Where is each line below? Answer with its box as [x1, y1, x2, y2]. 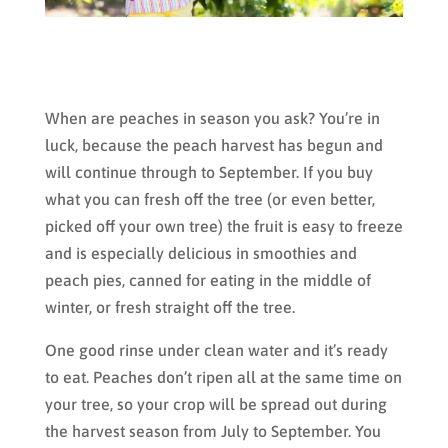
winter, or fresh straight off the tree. [44, 297, 295, 316]
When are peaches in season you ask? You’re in [44, 108, 380, 127]
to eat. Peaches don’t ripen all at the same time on [44, 367, 402, 386]
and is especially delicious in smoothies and [44, 243, 357, 262]
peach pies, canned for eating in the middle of [44, 270, 371, 289]
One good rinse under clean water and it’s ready [44, 340, 388, 359]
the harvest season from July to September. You [44, 421, 381, 440]
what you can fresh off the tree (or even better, [44, 189, 375, 208]
